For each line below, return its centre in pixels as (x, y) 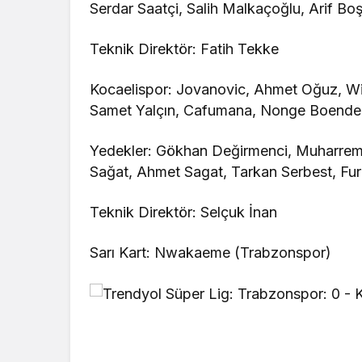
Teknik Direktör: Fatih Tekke (185, 49)
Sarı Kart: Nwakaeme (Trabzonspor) (211, 253)
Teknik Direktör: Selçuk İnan (184, 213)
